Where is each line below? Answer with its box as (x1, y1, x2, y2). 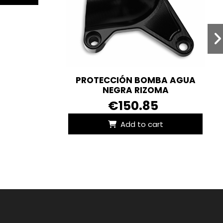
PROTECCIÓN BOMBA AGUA (75, 74, 196, 87)
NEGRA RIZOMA (102, 84, 169, 97)
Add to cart (120, 118, 164, 129)
